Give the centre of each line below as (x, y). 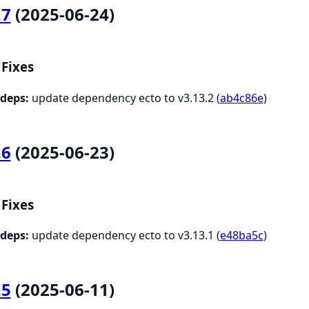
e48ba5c (241, 236)
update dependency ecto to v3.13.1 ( (124, 236)
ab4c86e (241, 98)
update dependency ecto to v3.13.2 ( (124, 98)
